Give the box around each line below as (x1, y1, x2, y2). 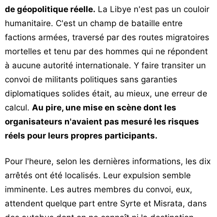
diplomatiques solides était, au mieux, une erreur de (5, 89, 207, 98)
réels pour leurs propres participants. (5, 131, 157, 140)
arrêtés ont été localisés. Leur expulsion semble (5, 170, 191, 180)
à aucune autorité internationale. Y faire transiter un (5, 61, 206, 70)
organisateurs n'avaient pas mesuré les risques (5, 117, 199, 126)
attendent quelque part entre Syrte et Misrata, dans (5, 199, 207, 208)
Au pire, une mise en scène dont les (32, 103, 176, 112)
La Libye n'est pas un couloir (95, 4, 209, 14)
